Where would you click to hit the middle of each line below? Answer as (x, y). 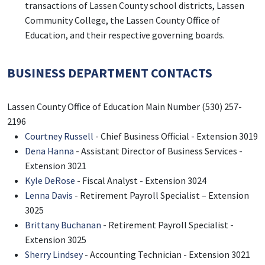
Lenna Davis (49, 195)
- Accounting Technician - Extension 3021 (167, 255)
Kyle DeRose (50, 181)
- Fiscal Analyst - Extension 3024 (141, 181)
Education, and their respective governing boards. (125, 35)
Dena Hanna (49, 151)
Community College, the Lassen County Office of (122, 20)
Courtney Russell (59, 136)
